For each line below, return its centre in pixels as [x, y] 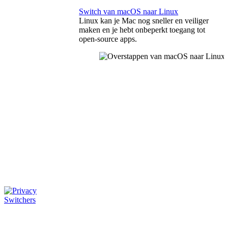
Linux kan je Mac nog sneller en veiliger [144, 21]
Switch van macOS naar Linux [129, 12]
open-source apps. [108, 39]
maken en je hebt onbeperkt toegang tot [142, 30]
